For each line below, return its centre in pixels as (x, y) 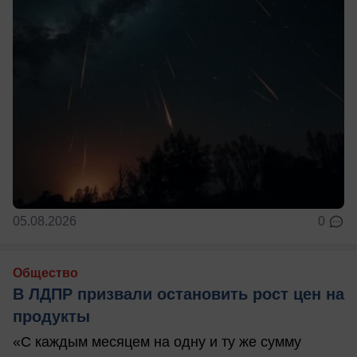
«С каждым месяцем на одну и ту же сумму (157, 342)
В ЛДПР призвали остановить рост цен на (178, 294)
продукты (51, 317)
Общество (45, 273)
